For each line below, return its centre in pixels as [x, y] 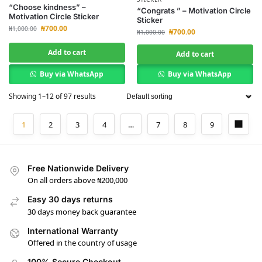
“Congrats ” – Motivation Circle [194, 11]
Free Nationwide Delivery [78, 168]
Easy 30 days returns [70, 199]
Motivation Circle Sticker [54, 17]
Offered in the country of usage [82, 243]
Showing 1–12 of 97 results [52, 96]
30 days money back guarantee [82, 211]
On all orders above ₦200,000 [77, 180]
